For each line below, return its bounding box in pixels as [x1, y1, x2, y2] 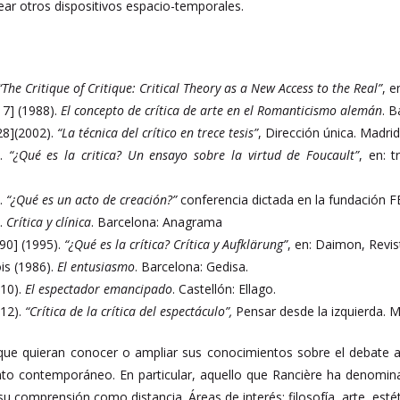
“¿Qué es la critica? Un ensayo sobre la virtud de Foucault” [2, 146, 359, 163]
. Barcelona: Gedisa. [135, 258, 249, 275]
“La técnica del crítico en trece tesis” [57, 124, 259, 141]
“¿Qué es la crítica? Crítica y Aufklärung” [64, 236, 288, 253]
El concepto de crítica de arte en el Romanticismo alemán [61, 102, 383, 119]
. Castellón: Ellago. [172, 280, 277, 297]
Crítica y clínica [3, 213, 92, 230]
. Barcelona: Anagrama [91, 213, 223, 230]
